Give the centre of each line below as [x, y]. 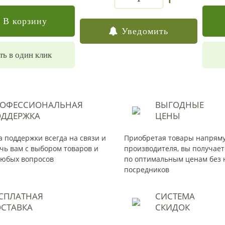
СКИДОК [173, 207]
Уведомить [145, 31]
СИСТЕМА [175, 196]
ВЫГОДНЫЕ [180, 105]
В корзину [25, 21]
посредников [147, 170]
